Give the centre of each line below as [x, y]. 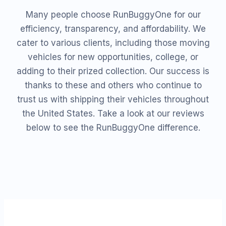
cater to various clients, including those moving [113, 43]
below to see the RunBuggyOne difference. [113, 128]
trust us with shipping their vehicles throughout [113, 100]
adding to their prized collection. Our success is [113, 71]
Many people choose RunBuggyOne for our [113, 15]
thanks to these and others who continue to [113, 86]
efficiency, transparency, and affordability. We [113, 29]
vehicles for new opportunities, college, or [113, 57]
